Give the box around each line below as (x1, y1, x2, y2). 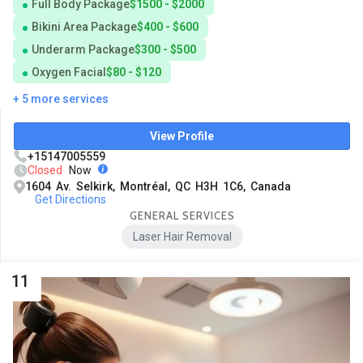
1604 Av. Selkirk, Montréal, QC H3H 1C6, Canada (25, 180, 291, 194)
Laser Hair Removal (132, 230, 232, 244)
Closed (28, 164, 62, 177)
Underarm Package (32, 43, 135, 57)
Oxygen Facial (32, 66, 106, 79)
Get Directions (34, 193, 106, 207)
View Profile (150, 130, 214, 143)
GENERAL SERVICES (129, 209, 235, 223)
